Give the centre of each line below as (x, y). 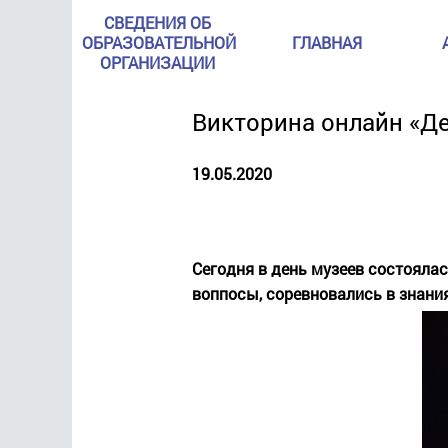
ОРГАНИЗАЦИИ (157, 62)
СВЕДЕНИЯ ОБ (157, 22)
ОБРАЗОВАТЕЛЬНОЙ (159, 42)
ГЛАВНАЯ (327, 42)
